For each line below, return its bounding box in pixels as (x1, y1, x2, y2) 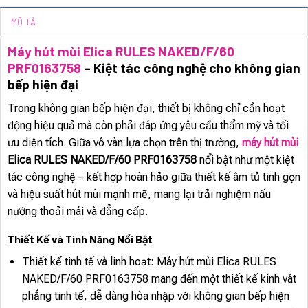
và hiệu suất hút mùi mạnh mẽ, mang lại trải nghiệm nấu (8, 187, 271, 201)
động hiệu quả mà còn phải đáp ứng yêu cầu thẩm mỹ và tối (8, 118, 289, 132)
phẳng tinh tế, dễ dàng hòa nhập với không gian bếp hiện (21, 289, 289, 302)
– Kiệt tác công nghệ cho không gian (81, 60, 300, 76)
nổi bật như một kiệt (197, 153, 294, 166)
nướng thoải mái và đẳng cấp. (8, 204, 148, 218)
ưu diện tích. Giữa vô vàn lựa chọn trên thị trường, (8, 135, 242, 149)
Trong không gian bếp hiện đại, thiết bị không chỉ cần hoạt (8, 101, 285, 115)
